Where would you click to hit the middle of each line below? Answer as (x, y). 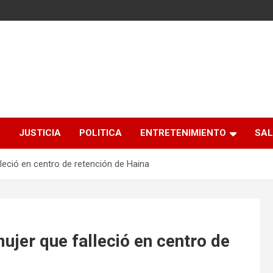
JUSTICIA (40, 133)
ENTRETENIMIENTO (183, 133)
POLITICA (101, 133)
